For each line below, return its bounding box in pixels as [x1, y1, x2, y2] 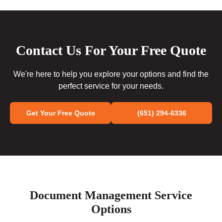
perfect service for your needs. [58, 82, 164, 91]
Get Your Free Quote [26, 109, 95, 117]
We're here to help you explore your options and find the [13, 70, 209, 79]
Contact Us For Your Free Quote [16, 43, 206, 58]
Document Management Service [30, 189, 192, 202]
